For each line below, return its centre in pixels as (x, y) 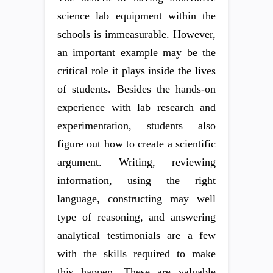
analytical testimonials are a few (136, 236)
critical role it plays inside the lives (136, 71)
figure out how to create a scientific (136, 144)
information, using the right (136, 181)
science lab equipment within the (136, 16)
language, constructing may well (136, 199)
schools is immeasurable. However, (136, 34)
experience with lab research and (136, 108)
